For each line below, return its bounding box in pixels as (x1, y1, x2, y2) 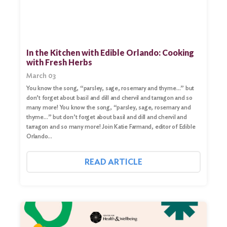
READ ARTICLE (85, 157, 142, 167)
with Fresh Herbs (26, 57, 92, 67)
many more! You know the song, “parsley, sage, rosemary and (26, 103, 191, 111)
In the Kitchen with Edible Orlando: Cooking (26, 47, 194, 57)
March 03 (26, 71, 56, 80)
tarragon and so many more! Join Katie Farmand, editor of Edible (26, 122, 196, 130)
